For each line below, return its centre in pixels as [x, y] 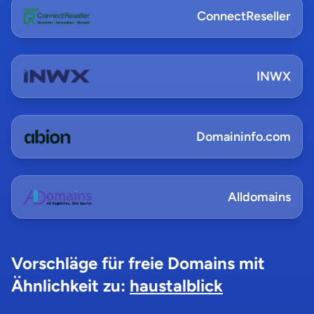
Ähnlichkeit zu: [70, 286]
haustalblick [176, 286]
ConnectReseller [244, 16]
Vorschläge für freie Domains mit [138, 263]
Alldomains [259, 197]
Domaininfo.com [244, 137]
